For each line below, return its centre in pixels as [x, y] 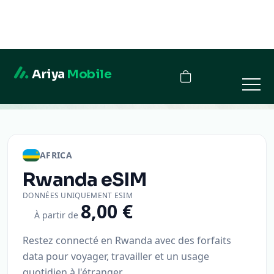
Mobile [89, 25]
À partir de [56, 215]
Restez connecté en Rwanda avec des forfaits [127, 240]
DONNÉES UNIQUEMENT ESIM [78, 195]
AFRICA [56, 155]
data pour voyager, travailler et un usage [116, 256]
